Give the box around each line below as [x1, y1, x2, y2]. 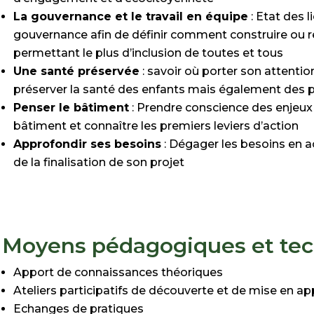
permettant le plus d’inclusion [13, 46, 185, 60]
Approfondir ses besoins [13, 137, 162, 151]
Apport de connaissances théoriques [13, 265, 224, 279]
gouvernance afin [13, 27, 115, 41]
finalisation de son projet [43, 155, 185, 169]
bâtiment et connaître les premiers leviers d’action [13, 118, 299, 132]
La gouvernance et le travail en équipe [13, 9, 249, 23]
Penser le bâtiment [13, 100, 130, 114]
